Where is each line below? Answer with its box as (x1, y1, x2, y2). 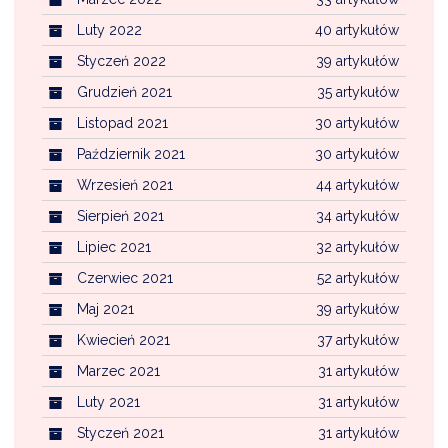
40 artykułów (315, 22, 399, 39)
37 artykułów (317, 332, 399, 349)
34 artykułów (316, 208, 399, 225)
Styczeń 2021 (77, 425, 164, 442)
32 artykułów (316, 239, 399, 256)
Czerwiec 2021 (77, 270, 173, 287)
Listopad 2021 (77, 115, 168, 132)
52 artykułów (317, 270, 399, 287)
